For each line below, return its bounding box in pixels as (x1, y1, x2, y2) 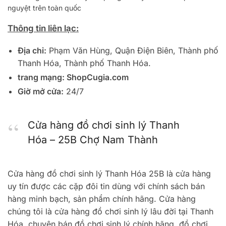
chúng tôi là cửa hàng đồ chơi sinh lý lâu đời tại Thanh (8, 206, 213, 217)
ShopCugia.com (67, 72, 129, 83)
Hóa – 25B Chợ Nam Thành (28, 134, 158, 146)
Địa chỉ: (18, 45, 46, 56)
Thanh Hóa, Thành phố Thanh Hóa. (18, 58, 151, 69)
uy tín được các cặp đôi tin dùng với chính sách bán (8, 181, 205, 192)
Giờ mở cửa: (18, 86, 64, 97)
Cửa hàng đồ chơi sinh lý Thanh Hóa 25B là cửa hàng (8, 168, 211, 179)
